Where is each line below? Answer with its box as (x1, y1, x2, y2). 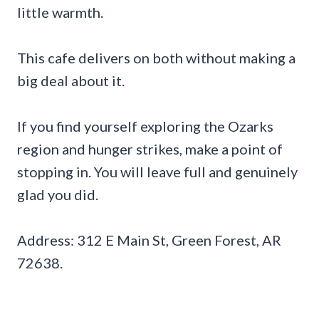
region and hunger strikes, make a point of (17, 140, 283, 157)
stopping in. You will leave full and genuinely (17, 162, 298, 180)
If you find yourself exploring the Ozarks (17, 117, 273, 135)
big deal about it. (17, 71, 125, 89)
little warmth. (17, 3, 103, 21)
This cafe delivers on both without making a (17, 48, 296, 66)
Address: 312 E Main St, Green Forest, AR (17, 231, 281, 249)
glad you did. (17, 185, 98, 203)
